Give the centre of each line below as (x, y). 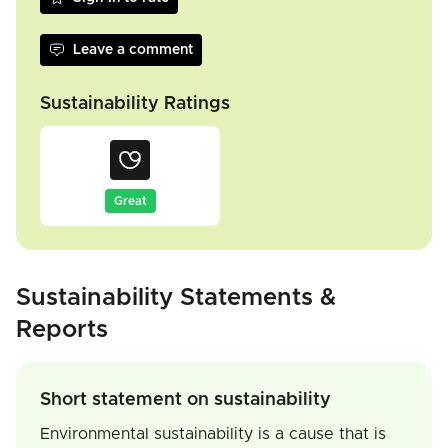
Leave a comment (133, 50)
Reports (62, 330)
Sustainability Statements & (176, 298)
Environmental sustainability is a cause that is (213, 434)
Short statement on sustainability (185, 400)
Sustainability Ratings (135, 104)
